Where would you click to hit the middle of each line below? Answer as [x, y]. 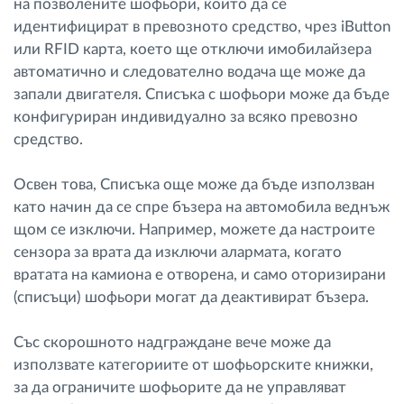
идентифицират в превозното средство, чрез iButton [202, 27]
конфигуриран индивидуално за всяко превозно [186, 117]
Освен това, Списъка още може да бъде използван [194, 185]
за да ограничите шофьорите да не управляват [180, 388]
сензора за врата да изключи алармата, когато [178, 252]
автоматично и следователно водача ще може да [189, 72]
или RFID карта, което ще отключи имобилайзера [193, 50]
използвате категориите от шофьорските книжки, [193, 365]
